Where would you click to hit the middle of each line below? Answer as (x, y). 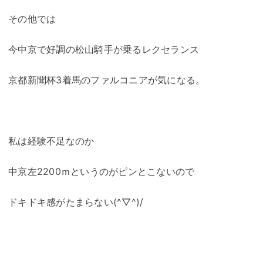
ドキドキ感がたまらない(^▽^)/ (76, 202)
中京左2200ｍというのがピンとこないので (102, 171)
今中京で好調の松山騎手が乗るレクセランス (104, 49)
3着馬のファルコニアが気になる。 (131, 80)
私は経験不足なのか (51, 141)
